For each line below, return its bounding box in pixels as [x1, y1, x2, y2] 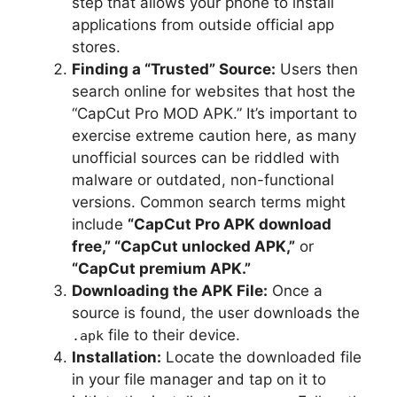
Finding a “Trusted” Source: [72, 59, 276, 78]
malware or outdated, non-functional [72, 170, 334, 189]
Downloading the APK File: [72, 281, 268, 300]
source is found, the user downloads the [72, 303, 360, 322]
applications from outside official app [72, 15, 334, 34]
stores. [72, 37, 121, 56]
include [72, 214, 128, 233]
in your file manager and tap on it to [72, 370, 326, 388]
